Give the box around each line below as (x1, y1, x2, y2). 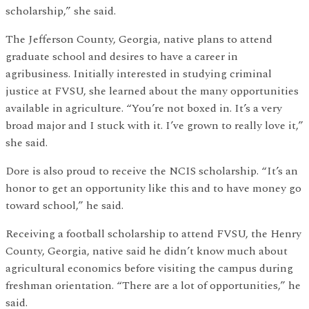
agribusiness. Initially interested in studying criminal (6, 65, 272, 82)
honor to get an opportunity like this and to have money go (6, 179, 301, 197)
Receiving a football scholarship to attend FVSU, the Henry (6, 225, 301, 242)
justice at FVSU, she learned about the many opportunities (6, 82, 299, 99)
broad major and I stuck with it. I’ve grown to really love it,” (6, 117, 303, 134)
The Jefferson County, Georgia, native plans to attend (6, 30, 272, 48)
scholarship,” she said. (6, 2, 116, 19)
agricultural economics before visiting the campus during (6, 259, 293, 277)
